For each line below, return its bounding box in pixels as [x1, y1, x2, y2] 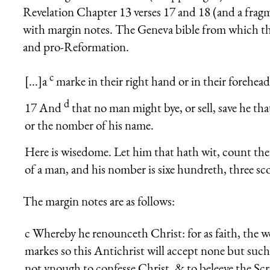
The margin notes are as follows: [23, 193, 175, 210]
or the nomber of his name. [25, 117, 154, 134]
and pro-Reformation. [23, 38, 129, 55]
